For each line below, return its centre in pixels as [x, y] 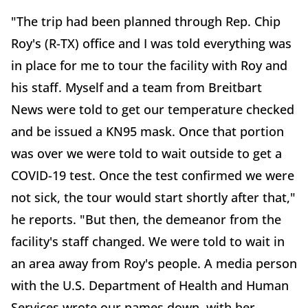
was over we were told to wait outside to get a [146, 154]
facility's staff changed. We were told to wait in [148, 242]
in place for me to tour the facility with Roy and [149, 66]
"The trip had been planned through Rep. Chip [146, 22]
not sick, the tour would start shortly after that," [153, 198]
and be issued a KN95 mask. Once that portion [147, 132]
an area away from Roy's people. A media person [154, 264]
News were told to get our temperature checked [153, 110]
